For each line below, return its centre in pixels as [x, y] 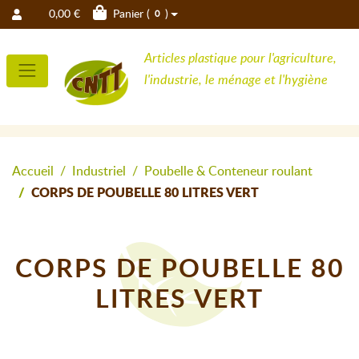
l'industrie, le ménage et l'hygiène [236, 80]
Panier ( [129, 14]
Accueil [33, 171]
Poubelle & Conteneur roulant [228, 171]
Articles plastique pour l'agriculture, [241, 58]
